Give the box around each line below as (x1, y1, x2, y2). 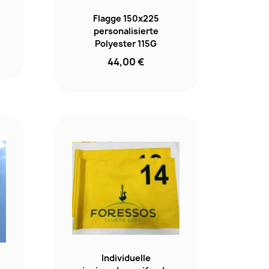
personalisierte (93, 25, 159, 37)
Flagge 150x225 (92, 13, 159, 25)
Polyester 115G (95, 38, 157, 50)
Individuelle (101, 252, 151, 264)
